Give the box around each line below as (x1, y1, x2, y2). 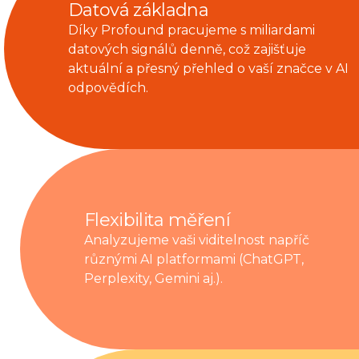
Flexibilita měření (84, 209, 231, 231)
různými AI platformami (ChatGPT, (84, 252, 304, 267)
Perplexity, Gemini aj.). (84, 271, 223, 286)
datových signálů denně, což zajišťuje (68, 42, 306, 57)
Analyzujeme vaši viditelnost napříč (84, 232, 309, 248)
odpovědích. (68, 80, 148, 95)
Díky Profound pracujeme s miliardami (68, 22, 315, 38)
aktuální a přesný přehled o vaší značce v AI (68, 61, 349, 76)
